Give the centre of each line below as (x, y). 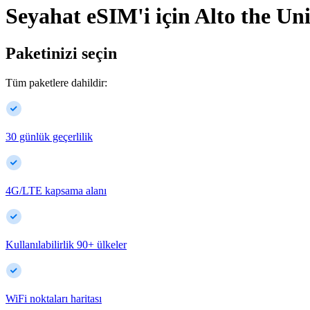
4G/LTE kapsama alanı (56, 190)
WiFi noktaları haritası (54, 298)
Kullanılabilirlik (40, 244)
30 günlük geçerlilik (49, 136)
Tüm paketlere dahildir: (56, 82)
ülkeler (112, 244)
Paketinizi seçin (61, 53)
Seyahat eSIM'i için (98, 16)
